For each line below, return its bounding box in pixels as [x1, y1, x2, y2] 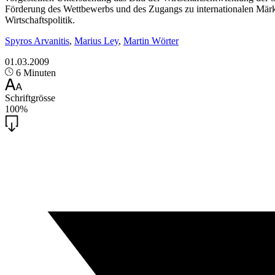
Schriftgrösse [5, 93, 55, 104]
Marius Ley [74, 36, 118, 46]
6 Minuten [14, 68, 56, 79]
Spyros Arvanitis [5, 36, 69, 46]
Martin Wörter [123, 36, 179, 46]
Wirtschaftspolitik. [5, 15, 75, 25]
